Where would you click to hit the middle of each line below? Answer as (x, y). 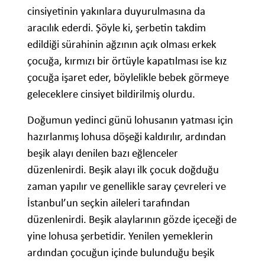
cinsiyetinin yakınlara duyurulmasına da (116, 11)
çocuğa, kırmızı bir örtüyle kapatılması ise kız (127, 60)
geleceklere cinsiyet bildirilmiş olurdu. (111, 93)
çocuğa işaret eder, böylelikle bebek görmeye (128, 77)
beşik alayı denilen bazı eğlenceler (103, 153)
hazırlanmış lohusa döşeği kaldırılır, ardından (127, 136)
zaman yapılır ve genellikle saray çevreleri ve (127, 186)
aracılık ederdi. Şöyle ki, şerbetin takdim (117, 27)
